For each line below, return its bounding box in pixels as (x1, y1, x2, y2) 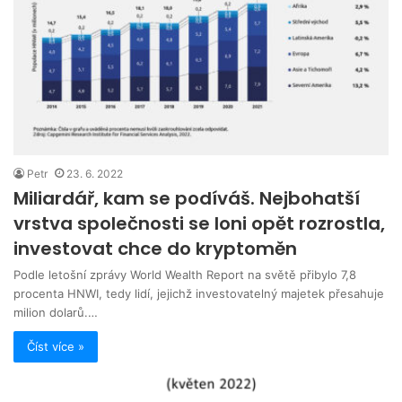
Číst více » (27, 338, 84, 354)
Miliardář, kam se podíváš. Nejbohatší (13, 185, 360, 211)
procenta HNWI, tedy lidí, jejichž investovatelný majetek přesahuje (13, 285, 384, 301)
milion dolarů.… (13, 304, 98, 319)
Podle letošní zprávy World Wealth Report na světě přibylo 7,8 (13, 267, 356, 282)
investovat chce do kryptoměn (13, 235, 297, 261)
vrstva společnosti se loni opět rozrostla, (13, 210, 385, 236)
